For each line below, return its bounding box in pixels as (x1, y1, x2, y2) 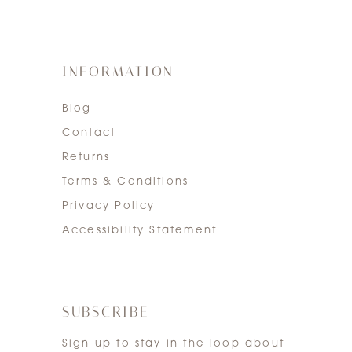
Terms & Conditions (61, 176, 189, 187)
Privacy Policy (61, 200, 156, 211)
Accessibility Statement (61, 225, 218, 236)
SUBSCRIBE (61, 303, 149, 321)
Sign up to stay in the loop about (61, 338, 284, 349)
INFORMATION (61, 63, 175, 80)
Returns (61, 152, 111, 163)
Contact (61, 127, 116, 138)
